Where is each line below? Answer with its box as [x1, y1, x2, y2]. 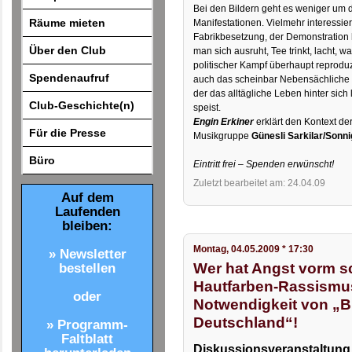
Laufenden [54, 204, 120, 220]
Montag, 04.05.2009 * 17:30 [193, 243, 314, 255]
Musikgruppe [193, 130, 252, 142]
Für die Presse [29, 126, 107, 139]
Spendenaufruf [29, 71, 110, 84]
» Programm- [46, 317, 129, 333]
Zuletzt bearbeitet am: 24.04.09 [193, 178, 326, 189]
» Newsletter [48, 247, 126, 262]
